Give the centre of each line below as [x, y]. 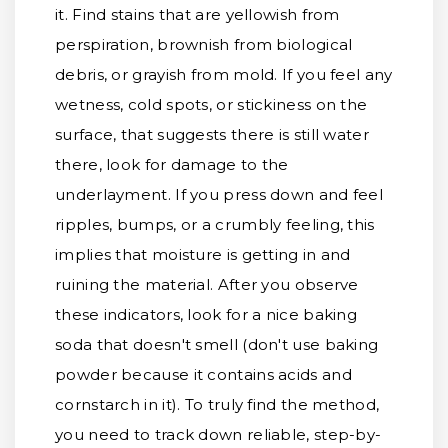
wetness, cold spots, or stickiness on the [211, 104]
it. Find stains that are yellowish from [197, 14]
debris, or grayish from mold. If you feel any [224, 74]
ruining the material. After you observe [207, 284]
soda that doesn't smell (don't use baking [217, 344]
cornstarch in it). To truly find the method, [217, 404]
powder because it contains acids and [203, 374]
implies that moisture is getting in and [203, 254]
